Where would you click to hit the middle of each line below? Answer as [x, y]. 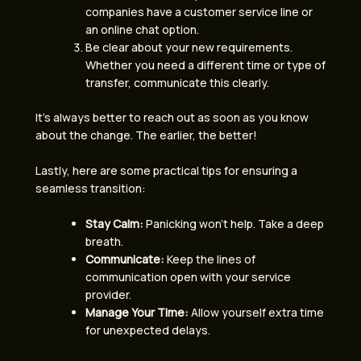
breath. [104, 242]
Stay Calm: [114, 224]
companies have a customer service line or [199, 11]
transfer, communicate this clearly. [177, 82]
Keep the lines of [210, 259]
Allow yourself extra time [256, 313]
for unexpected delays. [148, 330]
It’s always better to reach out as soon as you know [172, 117]
